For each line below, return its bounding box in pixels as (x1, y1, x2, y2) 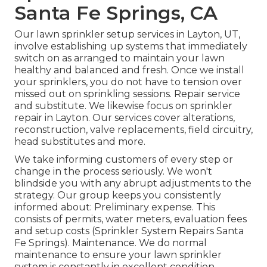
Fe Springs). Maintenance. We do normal (14, 237, 207, 249)
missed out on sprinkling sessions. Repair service (14, 88, 240, 100)
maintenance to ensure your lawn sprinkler (14, 249, 222, 260)
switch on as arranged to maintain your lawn (14, 52, 225, 64)
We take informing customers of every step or (14, 153, 233, 165)
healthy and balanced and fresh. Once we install (14, 64, 244, 76)
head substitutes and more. (14, 135, 145, 147)
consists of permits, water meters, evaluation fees (14, 213, 247, 225)
